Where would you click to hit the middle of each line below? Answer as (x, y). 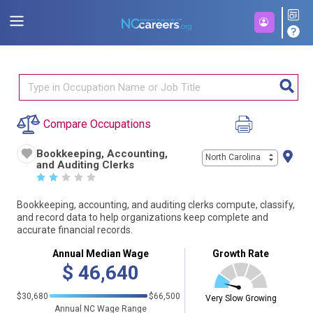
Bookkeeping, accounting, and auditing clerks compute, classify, (156, 205)
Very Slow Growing (241, 298)
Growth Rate (241, 253)
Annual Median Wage (101, 253)
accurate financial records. (75, 230)
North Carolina (233, 158)
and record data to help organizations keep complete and (143, 217)
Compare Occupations (97, 124)
